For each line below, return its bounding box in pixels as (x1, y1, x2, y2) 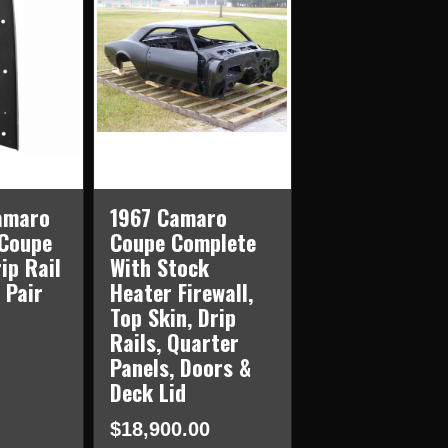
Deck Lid (109, 376, 186, 409)
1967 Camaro (109, 201, 227, 234)
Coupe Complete (109, 226, 256, 259)
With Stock (109, 251, 209, 284)
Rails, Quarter (109, 326, 239, 359)
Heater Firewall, (109, 276, 253, 309)
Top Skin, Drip (109, 301, 236, 334)
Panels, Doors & (109, 351, 251, 384)
